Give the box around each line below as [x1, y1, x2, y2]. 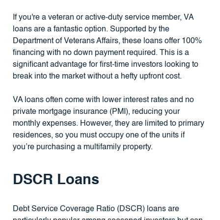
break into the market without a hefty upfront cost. [12, 73, 182, 81]
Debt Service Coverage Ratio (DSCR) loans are [12, 205, 179, 214]
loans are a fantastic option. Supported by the [12, 26, 169, 34]
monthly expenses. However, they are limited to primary [12, 120, 204, 128]
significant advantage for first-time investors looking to [12, 61, 198, 69]
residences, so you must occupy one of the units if [12, 132, 185, 140]
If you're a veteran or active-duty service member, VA [12, 14, 193, 22]
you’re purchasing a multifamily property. [12, 143, 153, 152]
